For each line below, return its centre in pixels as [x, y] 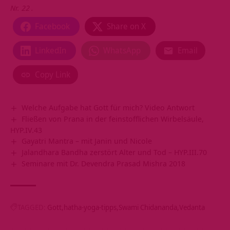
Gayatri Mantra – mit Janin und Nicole [87, 141]
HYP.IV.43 [26, 130]
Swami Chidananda [148, 207]
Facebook [52, 26]
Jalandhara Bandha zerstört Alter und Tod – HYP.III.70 [114, 152]
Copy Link [53, 75]
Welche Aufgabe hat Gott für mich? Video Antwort [108, 108]
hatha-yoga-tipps [90, 207]
